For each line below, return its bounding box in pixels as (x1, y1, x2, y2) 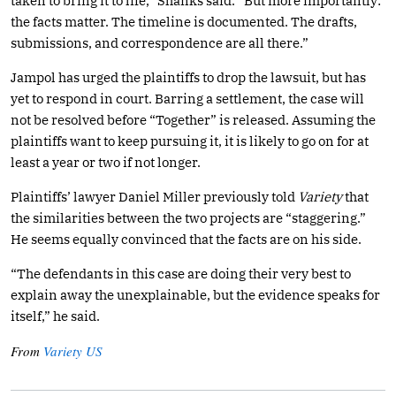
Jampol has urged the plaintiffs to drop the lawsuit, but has (11, 68, 366, 86)
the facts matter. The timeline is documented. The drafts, (11, 12, 357, 30)
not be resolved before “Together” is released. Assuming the (11, 110, 376, 128)
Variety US (43, 341, 103, 360)
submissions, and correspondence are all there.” (11, 34, 308, 51)
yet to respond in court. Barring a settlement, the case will (11, 89, 364, 107)
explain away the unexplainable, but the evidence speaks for (11, 286, 380, 303)
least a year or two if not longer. (11, 153, 201, 171)
